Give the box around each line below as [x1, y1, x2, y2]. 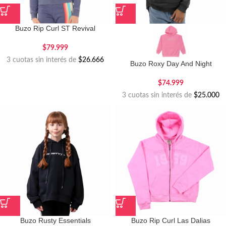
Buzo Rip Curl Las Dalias [131, 216, 210, 224]
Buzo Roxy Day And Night [130, 60, 212, 68]
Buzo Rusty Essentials [20, 216, 91, 224]
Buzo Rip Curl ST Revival [15, 24, 95, 32]
